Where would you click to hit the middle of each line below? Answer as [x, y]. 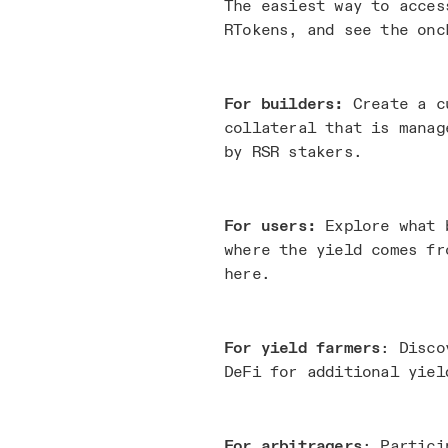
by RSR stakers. [293, 152]
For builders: [288, 104]
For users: [270, 226]
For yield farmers [302, 348]
